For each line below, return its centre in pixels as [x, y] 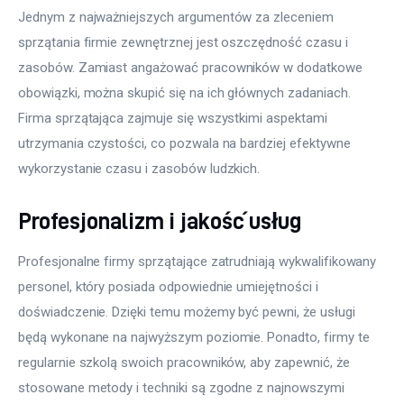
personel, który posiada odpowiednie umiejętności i [170, 286]
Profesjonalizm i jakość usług [160, 220]
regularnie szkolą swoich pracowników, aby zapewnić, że [186, 362]
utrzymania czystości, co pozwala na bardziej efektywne [186, 144]
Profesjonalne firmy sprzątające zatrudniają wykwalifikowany [199, 261]
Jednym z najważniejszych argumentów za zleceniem [178, 18]
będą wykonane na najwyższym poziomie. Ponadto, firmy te [196, 337]
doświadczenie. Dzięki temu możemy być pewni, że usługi [188, 312]
